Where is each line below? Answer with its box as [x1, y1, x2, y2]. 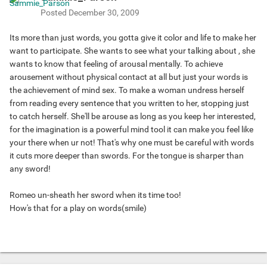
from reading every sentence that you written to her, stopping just [10, 98, 249, 108]
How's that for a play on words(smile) [10, 203, 147, 213]
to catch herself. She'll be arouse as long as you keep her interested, [10, 111, 256, 122]
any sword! [10, 164, 51, 174]
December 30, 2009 [69, 8, 139, 18]
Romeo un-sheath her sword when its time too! [10, 190, 181, 200]
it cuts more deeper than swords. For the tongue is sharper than [10, 151, 244, 161]
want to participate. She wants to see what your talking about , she [10, 46, 255, 56]
